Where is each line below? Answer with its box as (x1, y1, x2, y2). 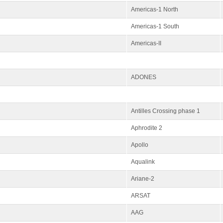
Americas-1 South (131, 23, 179, 30)
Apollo (131, 141, 148, 148)
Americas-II (131, 40, 161, 47)
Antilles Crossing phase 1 (131, 108, 200, 114)
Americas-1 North (131, 6, 178, 13)
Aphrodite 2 (131, 124, 162, 131)
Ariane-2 (131, 175, 154, 182)
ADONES (131, 74, 156, 81)
